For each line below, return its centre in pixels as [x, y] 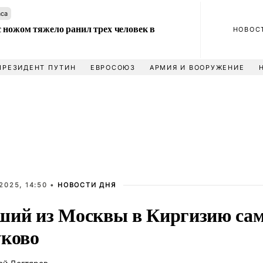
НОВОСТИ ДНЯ [87, 185]
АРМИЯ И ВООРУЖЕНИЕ [197, 68]
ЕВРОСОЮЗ [113, 68]
